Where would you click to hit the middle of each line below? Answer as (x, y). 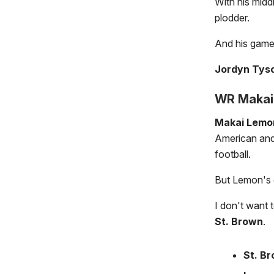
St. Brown (239, 222)
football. (233, 154)
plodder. (232, 18)
